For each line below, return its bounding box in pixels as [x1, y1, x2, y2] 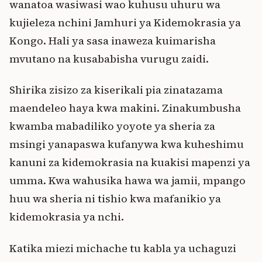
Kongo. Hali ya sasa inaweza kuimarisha [9, 33, 216, 48]
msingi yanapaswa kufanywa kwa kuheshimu [9, 137, 244, 151]
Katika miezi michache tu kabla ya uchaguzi [9, 240, 236, 256]
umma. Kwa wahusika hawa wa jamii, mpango [9, 173, 246, 188]
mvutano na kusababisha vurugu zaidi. [9, 51, 209, 66]
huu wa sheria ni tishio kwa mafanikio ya [9, 191, 221, 206]
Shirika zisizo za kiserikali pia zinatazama [9, 82, 223, 97]
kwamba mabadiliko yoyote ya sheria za [9, 119, 215, 133]
